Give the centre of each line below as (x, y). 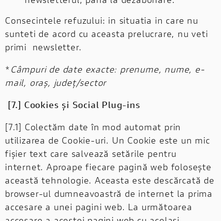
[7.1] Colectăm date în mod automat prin (93, 127)
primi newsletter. (43, 47)
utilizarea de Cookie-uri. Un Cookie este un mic (108, 140)
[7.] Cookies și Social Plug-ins (73, 104)
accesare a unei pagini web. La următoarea (99, 206)
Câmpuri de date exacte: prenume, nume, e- (107, 69)
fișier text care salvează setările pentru (91, 153)
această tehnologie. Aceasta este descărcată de (110, 180)
